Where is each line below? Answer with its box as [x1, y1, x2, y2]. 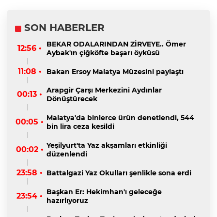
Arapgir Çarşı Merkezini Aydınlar [46, 86, 162, 95]
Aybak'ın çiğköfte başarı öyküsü [46, 48, 160, 57]
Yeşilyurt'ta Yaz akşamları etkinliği [46, 140, 167, 150]
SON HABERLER [21, 22, 105, 33]
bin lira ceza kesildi [46, 122, 114, 131]
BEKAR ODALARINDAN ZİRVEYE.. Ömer [46, 39, 186, 48]
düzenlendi [46, 149, 87, 158]
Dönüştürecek [46, 94, 97, 104]
